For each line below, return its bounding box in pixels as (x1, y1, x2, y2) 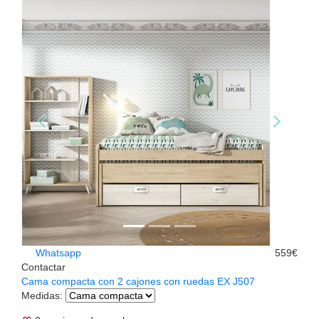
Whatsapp (33, 246, 81, 258)
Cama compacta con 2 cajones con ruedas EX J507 (21, 275, 255, 287)
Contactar (21, 261, 66, 273)
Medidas (21, 289, 60, 301)
